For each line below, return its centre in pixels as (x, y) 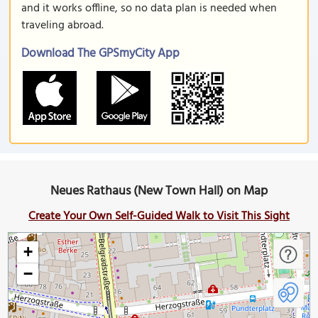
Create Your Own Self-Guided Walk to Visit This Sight (159, 216)
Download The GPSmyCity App (100, 54)
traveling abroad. (62, 26)
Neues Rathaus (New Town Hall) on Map (159, 191)
